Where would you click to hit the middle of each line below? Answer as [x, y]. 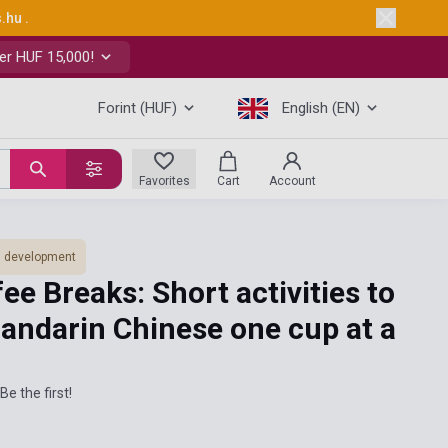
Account [292, 181]
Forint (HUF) [137, 108]
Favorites [164, 181]
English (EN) [321, 108]
